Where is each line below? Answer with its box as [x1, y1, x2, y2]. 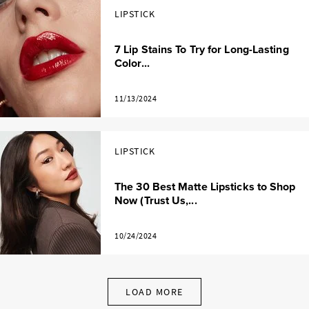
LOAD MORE [126, 286, 183, 299]
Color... [114, 55, 150, 72]
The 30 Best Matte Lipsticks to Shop [114, 179, 296, 195]
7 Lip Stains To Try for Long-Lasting [114, 41, 289, 58]
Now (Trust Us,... [114, 192, 197, 209]
